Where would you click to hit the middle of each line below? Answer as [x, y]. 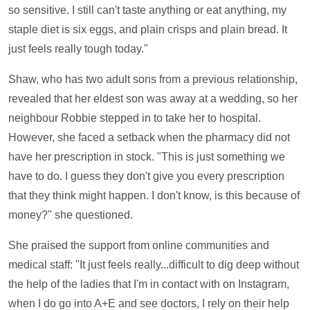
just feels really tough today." [78, 49]
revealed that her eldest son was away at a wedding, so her [153, 99]
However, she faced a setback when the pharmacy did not [149, 138]
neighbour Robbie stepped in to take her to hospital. [135, 118]
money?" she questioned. [71, 215]
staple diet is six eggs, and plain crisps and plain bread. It [148, 30]
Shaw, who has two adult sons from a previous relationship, [153, 80]
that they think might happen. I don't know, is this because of [154, 196]
